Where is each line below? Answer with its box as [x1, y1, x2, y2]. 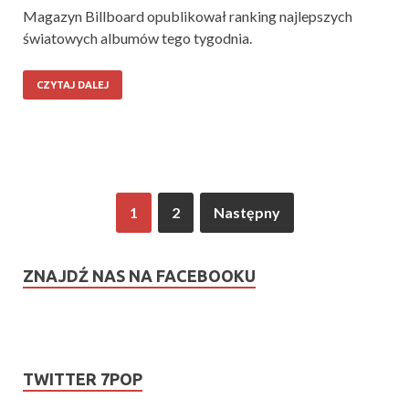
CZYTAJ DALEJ [37, 79, 109, 90]
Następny [213, 203, 280, 221]
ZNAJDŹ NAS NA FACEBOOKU [23, 266, 256, 285]
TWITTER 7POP [23, 369, 142, 388]
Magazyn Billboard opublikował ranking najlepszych [23, 6, 352, 25]
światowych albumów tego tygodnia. [23, 28, 252, 47]
